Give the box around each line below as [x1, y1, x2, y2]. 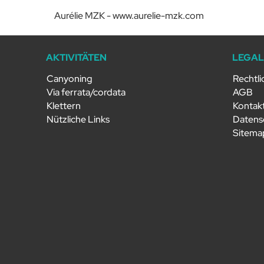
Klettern [47, 100, 81, 113]
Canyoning [47, 72, 93, 85]
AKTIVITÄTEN [46, 51, 107, 64]
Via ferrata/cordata [47, 85, 126, 98]
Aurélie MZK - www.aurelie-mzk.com [54, 9, 204, 22]
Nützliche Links [47, 113, 110, 126]
